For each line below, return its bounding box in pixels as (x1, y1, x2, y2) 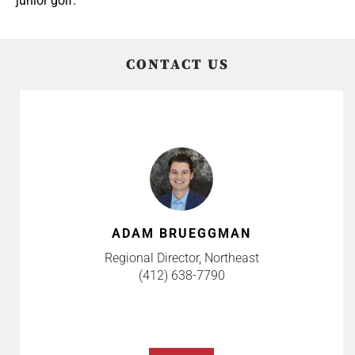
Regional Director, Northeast (104, 250, 259, 266)
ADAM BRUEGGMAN (112, 226, 251, 242)
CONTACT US (126, 55, 229, 74)
